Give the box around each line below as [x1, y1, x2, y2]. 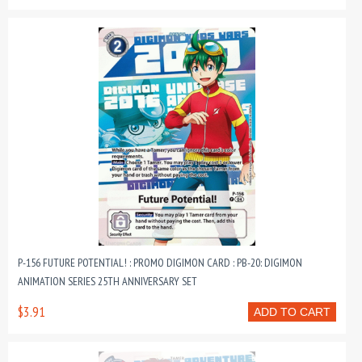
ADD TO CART [254, 305, 330, 318]
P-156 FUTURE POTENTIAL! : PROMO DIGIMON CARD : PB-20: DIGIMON [18, 255, 302, 270]
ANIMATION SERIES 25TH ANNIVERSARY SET [18, 274, 197, 288]
